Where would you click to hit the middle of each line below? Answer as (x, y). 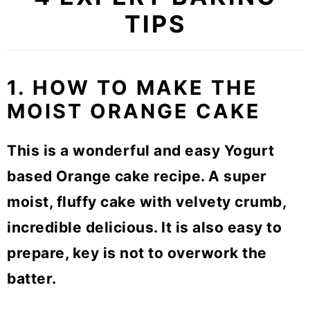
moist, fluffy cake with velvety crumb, (146, 202)
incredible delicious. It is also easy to (144, 228)
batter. (32, 279)
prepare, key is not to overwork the (137, 253)
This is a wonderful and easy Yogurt (141, 151)
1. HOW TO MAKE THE (133, 88)
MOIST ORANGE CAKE (134, 111)
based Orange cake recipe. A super (137, 176)
